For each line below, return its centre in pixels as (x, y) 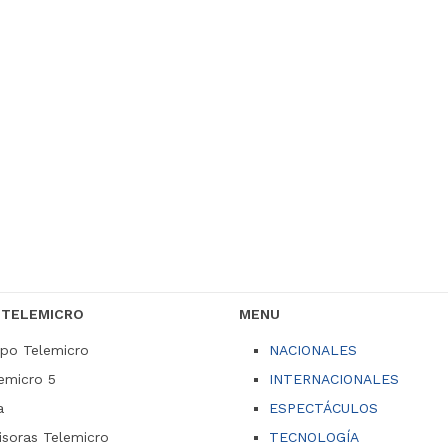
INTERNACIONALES (334, 379)
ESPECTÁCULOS (323, 408)
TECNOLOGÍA (314, 437)
